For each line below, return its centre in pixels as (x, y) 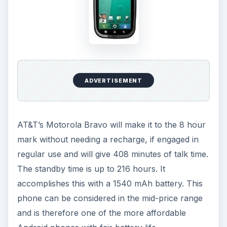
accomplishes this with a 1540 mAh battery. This (110, 184)
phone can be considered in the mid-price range (110, 198)
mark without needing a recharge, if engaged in (108, 140)
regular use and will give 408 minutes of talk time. (112, 154)
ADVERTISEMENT (113, 80)
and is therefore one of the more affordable (101, 213)
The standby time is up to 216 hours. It (91, 169)
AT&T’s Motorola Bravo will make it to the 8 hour (111, 125)
